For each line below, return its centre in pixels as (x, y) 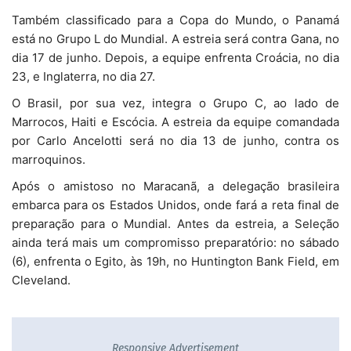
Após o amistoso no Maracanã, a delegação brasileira (175, 186)
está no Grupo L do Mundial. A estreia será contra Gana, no (175, 38)
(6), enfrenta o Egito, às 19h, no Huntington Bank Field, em (175, 261)
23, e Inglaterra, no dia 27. (83, 76)
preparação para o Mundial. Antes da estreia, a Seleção (175, 223)
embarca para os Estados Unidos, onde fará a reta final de (175, 204)
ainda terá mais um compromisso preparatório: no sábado (175, 242)
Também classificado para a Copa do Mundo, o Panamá (175, 20)
